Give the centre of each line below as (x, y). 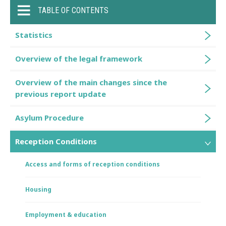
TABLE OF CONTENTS (73, 10)
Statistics (34, 35)
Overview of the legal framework (79, 59)
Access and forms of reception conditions (93, 164)
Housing (38, 189)
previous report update (61, 94)
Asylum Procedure (49, 118)
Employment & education (66, 215)
